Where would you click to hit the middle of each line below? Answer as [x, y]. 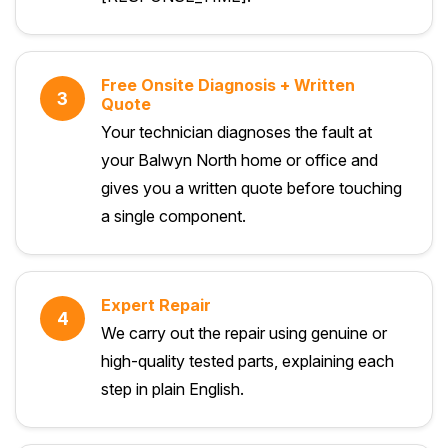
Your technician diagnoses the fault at [236, 131]
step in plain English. [172, 388]
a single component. [173, 215]
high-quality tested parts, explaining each [247, 360]
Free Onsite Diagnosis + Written [228, 84]
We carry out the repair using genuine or [244, 332]
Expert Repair [156, 304]
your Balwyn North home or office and [239, 159]
